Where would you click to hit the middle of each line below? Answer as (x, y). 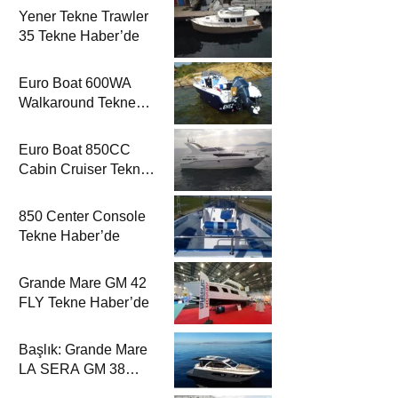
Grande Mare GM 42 (83, 283)
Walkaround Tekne (77, 103)
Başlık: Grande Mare (83, 350)
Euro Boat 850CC (75, 150)
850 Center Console (82, 217)
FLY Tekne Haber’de (84, 303)
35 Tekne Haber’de (79, 36)
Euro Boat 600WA (75, 84)
